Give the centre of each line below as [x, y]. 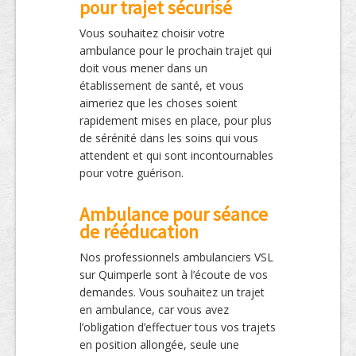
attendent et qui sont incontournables [176, 156]
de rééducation [139, 232]
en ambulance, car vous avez [154, 310]
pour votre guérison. [132, 173]
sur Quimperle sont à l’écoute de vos [174, 275]
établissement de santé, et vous [162, 86]
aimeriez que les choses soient [159, 103]
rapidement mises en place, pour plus [176, 121]
